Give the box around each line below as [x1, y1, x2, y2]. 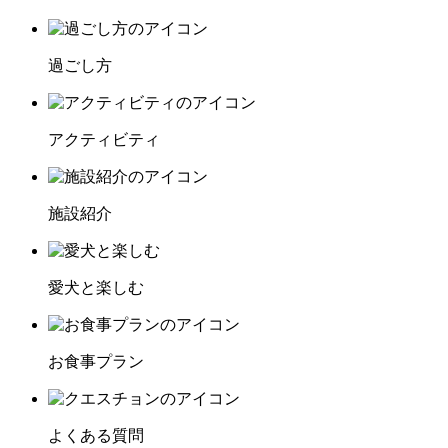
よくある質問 [48, 427, 144, 445]
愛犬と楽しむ [48, 279, 144, 297]
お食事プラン [48, 353, 144, 371]
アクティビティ [48, 131, 160, 149]
